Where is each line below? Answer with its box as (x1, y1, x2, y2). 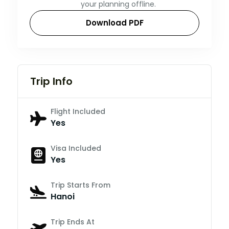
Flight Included (51, 106, 105, 117)
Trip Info (30, 74, 73, 88)
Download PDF (85, 17, 144, 28)
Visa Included (51, 143, 101, 153)
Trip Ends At (51, 216, 95, 227)
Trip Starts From (51, 179, 110, 190)
